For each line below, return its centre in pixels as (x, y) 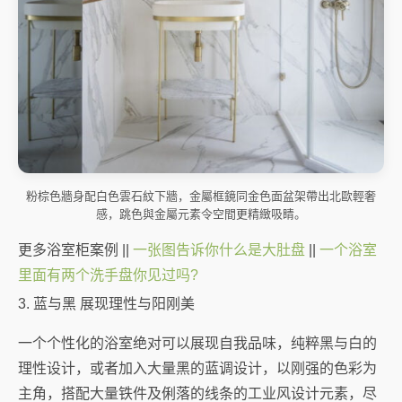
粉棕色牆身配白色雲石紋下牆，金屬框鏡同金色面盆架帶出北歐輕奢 (201, 197)
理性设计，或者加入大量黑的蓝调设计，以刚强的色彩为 (197, 369)
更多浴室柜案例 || (75, 250)
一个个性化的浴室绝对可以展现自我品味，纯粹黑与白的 (197, 344)
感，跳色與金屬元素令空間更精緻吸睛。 (201, 214)
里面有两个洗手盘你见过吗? (108, 275)
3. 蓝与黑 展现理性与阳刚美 (106, 304)
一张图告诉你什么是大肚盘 (219, 250)
